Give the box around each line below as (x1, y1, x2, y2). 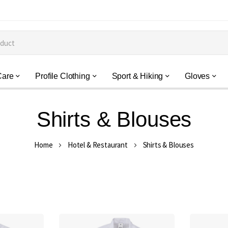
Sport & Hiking (111, 72, 163, 80)
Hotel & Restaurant (67, 140, 128, 150)
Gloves (185, 72, 210, 80)
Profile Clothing (35, 72, 90, 80)
